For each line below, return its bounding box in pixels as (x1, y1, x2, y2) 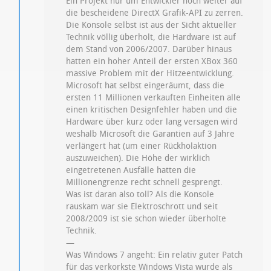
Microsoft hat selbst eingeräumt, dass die (66, 80, 225, 91)
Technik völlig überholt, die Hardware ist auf (66, 32, 237, 43)
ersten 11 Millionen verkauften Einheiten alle (66, 93, 241, 103)
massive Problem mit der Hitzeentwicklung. (66, 68, 235, 79)
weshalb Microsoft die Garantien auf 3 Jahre (66, 129, 235, 140)
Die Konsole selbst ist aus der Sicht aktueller (66, 20, 237, 31)
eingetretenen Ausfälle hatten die (66, 165, 197, 176)
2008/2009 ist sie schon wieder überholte (66, 214, 227, 224)
